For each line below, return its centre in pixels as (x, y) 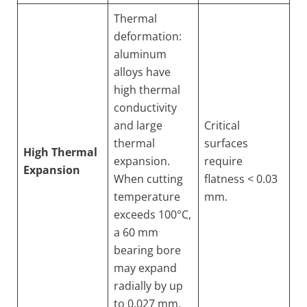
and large (138, 125)
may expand (145, 268)
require (223, 161)
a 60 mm (136, 232)
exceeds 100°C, (152, 214)
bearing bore (147, 250)
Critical (222, 125)
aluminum (140, 54)
